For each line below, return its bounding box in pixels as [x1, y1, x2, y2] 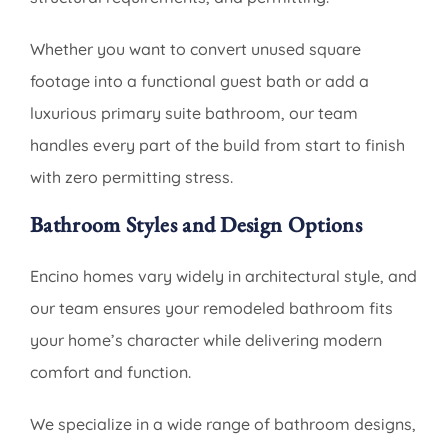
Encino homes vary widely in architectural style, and [29, 265, 417, 286]
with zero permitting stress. [29, 166, 233, 187]
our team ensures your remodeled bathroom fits [29, 297, 393, 318]
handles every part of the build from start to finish [29, 134, 405, 155]
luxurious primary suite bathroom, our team [29, 102, 358, 123]
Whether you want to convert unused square [29, 38, 361, 59]
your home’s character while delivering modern [29, 329, 382, 350]
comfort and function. [29, 361, 191, 382]
